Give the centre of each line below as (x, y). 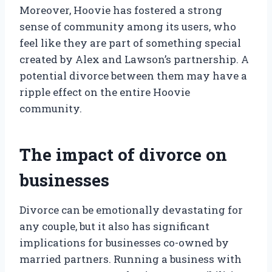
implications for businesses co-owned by (124, 243)
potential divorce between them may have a (133, 76)
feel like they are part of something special (130, 43)
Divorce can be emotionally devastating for (131, 210)
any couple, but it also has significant (114, 226)
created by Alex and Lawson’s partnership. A (134, 59)
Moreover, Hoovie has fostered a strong (121, 10)
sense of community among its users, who (128, 27)
